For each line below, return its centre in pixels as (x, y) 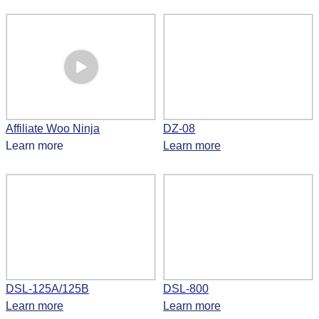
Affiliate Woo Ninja (53, 129)
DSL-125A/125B (47, 289)
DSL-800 (186, 289)
